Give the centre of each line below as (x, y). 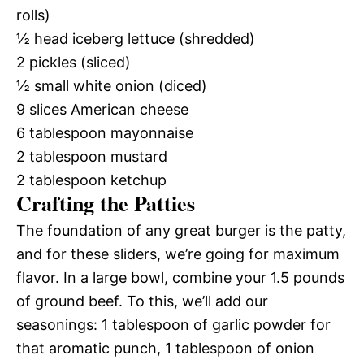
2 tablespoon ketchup (91, 180)
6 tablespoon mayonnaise (105, 133)
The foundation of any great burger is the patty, (181, 231)
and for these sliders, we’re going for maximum (178, 254)
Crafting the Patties (106, 204)
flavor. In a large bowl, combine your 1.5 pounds (180, 278)
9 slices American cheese (102, 110)
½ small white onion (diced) (112, 86)
